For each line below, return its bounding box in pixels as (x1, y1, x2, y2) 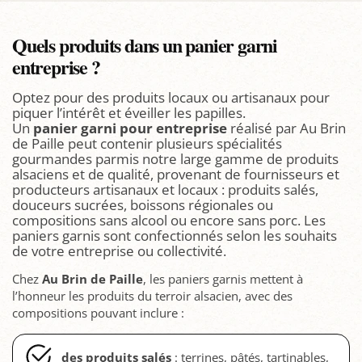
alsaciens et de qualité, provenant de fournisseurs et (12, 164, 339, 183)
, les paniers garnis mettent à (143, 270, 303, 287)
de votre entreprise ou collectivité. (12, 241, 226, 260)
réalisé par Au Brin (227, 118, 346, 137)
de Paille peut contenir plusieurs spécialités (12, 133, 282, 153)
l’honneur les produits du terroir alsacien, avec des (12, 287, 293, 304)
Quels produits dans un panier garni (12, 30, 277, 59)
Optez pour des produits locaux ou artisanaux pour (12, 87, 330, 107)
